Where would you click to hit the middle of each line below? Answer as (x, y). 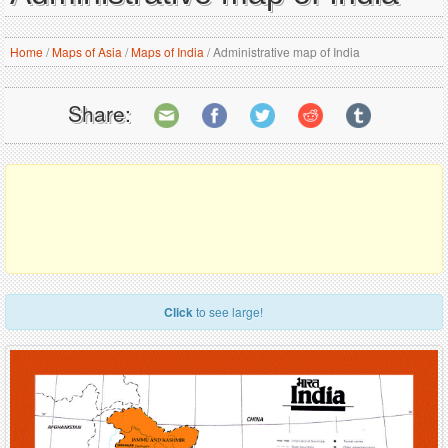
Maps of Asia (87, 51)
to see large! (228, 311)
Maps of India (167, 51)
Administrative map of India (285, 51)
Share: (99, 112)
